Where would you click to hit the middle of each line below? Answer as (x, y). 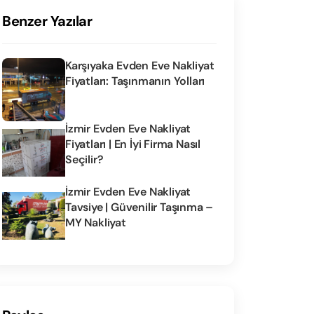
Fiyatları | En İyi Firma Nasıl (133, 144)
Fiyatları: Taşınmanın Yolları (135, 81)
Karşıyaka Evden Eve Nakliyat (140, 66)
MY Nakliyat (96, 223)
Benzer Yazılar (47, 21)
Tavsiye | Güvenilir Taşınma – (139, 207)
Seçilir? (84, 159)
